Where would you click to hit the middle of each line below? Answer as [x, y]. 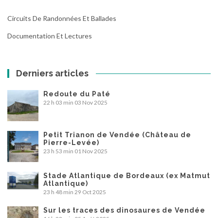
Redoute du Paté [77, 94]
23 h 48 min [58, 192]
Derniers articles [53, 73]
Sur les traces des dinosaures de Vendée [124, 210]
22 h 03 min [58, 102]
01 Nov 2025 [91, 151]
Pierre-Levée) [71, 142]
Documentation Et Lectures [50, 36]
